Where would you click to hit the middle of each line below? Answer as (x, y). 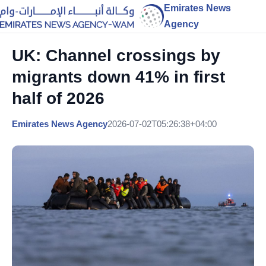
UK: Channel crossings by (116, 56)
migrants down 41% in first (118, 77)
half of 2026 (58, 98)
